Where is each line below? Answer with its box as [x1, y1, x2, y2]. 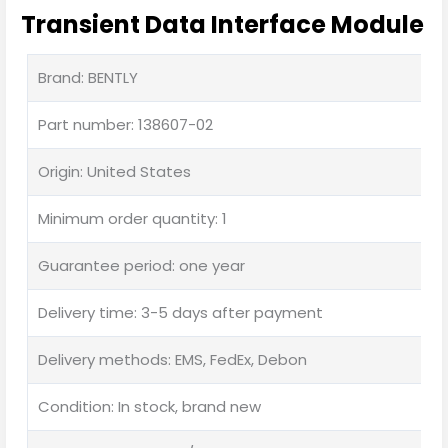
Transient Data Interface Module [21, 7, 424, 41]
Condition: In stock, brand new [38, 395, 261, 417]
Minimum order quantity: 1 [38, 207, 227, 229]
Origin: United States [38, 160, 191, 182]
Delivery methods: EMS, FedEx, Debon [38, 348, 307, 370]
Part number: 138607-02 [38, 113, 213, 135]
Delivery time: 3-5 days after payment [38, 301, 323, 323]
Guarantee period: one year [38, 254, 245, 276]
